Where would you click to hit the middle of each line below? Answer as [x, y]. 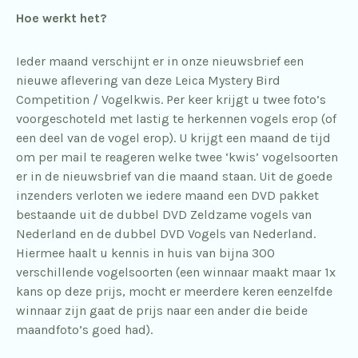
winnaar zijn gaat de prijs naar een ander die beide [162, 310]
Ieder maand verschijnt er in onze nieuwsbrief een [160, 61]
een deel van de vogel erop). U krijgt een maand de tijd [173, 137]
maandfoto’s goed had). [84, 329]
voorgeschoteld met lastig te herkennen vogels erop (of [176, 118]
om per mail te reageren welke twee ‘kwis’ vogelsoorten [177, 157]
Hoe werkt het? [62, 18]
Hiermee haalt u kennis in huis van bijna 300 [145, 253]
